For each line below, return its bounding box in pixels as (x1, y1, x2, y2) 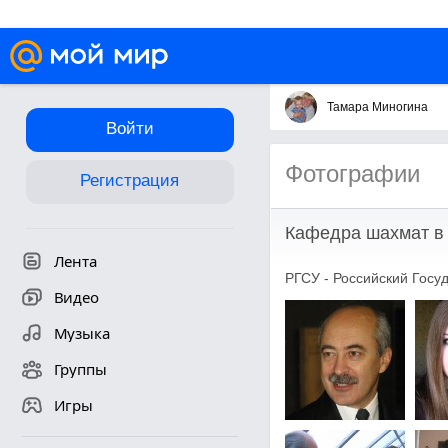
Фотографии (284, 160, 420, 187)
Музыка (53, 323, 110, 343)
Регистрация (80, 171, 179, 190)
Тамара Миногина (326, 100, 428, 114)
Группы (53, 359, 107, 379)
